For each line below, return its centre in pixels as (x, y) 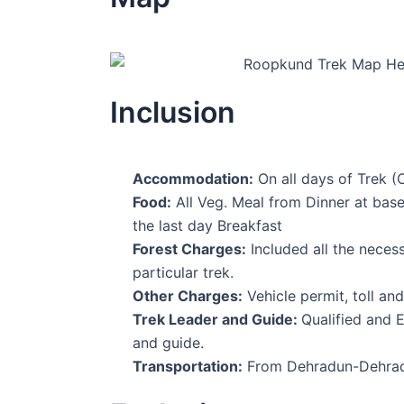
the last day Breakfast (207, 226)
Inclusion (173, 113)
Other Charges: (188, 296)
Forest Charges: (189, 249)
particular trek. (183, 273)
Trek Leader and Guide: (217, 320)
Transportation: (188, 367)
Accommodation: (193, 179)
